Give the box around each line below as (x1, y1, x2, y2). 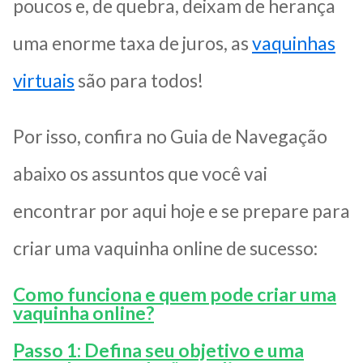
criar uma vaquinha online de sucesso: (13, 237, 318, 260)
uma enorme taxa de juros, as (13, 32, 252, 55)
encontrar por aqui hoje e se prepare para (13, 199, 350, 223)
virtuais (13, 69, 75, 92)
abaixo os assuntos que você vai (13, 162, 267, 186)
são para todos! (75, 69, 207, 92)
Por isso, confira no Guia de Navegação (13, 125, 327, 148)
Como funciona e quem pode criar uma (13, 283, 336, 306)
